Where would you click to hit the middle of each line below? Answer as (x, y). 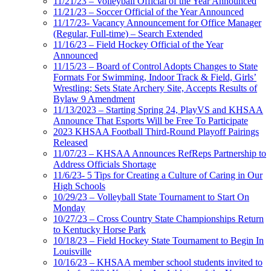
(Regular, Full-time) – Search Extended (128, 34)
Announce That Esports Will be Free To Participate (151, 121)
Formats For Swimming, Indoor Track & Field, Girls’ (155, 77)
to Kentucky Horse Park (100, 230)
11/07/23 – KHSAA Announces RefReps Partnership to (160, 154)
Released (70, 143)
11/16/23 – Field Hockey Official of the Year (138, 45)
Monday (69, 208)
